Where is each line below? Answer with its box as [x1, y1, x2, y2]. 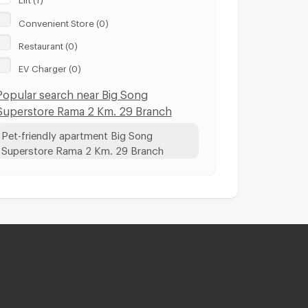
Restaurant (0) [19, 40, 78, 47]
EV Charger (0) [19, 63, 82, 71]
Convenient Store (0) [19, 17, 109, 25]
